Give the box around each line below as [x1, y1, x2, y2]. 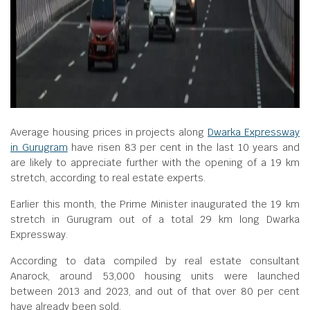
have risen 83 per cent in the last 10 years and [67, 141, 300, 154]
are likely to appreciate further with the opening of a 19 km [10, 156, 300, 169]
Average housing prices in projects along [10, 126, 208, 138]
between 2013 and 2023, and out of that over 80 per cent [10, 285, 300, 298]
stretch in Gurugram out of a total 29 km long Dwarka [10, 213, 300, 226]
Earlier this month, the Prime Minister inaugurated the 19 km [10, 198, 300, 210]
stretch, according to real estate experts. [10, 172, 206, 184]
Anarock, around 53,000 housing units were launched [10, 270, 300, 282]
